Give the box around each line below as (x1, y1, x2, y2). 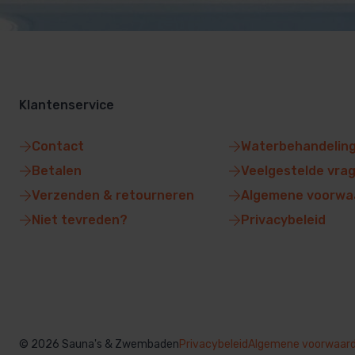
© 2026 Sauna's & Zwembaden (19, 338, 179, 352)
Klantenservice (19, 97, 114, 113)
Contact (32, 139, 84, 155)
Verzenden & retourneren (32, 188, 194, 204)
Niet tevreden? (32, 212, 128, 228)
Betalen (32, 163, 82, 179)
